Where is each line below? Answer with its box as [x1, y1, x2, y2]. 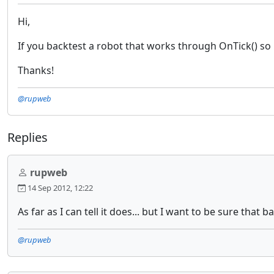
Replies [7, 129, 48, 146]
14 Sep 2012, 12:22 [26, 182, 93, 193]
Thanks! [18, 64, 54, 77]
